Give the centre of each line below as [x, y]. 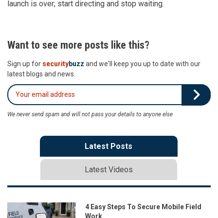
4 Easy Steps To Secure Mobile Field [143, 207]
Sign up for [25, 64]
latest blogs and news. [41, 74]
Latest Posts [109, 146]
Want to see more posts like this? [78, 45]
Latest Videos [109, 169]
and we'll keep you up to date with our [142, 64]
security [55, 64]
